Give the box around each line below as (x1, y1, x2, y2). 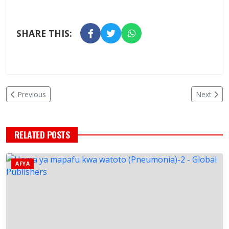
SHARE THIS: (16, 27, 72, 40)
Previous (17, 89, 46, 100)
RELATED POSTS (14, 128, 70, 142)
